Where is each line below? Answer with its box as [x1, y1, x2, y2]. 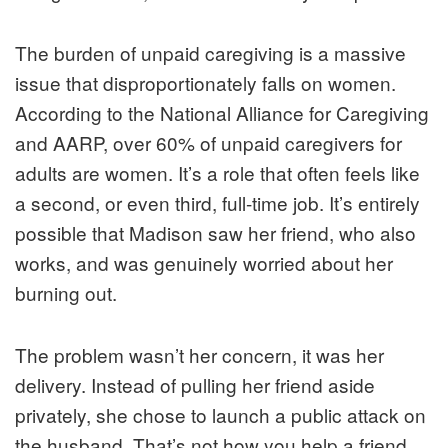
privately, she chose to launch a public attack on [15, 400, 426, 428]
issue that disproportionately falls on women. [15, 68, 396, 96]
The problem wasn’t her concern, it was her [15, 340, 384, 368]
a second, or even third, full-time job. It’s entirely [15, 188, 420, 216]
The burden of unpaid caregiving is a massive [15, 38, 406, 66]
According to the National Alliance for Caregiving [15, 98, 429, 126]
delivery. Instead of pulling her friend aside [15, 370, 375, 398]
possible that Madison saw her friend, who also [15, 218, 416, 246]
